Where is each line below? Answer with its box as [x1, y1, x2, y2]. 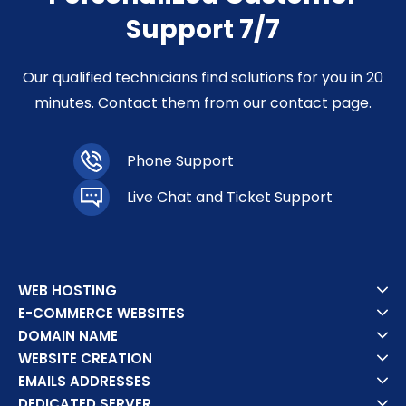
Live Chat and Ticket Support [126, 186, 333, 208]
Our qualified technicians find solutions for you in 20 [22, 66, 383, 88]
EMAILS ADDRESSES [18, 371, 151, 391]
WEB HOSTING [18, 280, 118, 300]
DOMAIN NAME [18, 325, 119, 345]
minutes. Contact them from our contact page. [34, 92, 372, 113]
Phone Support [126, 150, 234, 171]
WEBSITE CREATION [18, 348, 153, 368]
